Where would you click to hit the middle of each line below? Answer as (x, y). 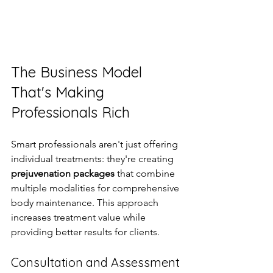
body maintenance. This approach (86, 202)
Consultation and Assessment (95, 262)
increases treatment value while (80, 217)
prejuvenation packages (63, 173)
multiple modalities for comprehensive (96, 188)
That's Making (60, 92)
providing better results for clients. (85, 232)
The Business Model (79, 72)
